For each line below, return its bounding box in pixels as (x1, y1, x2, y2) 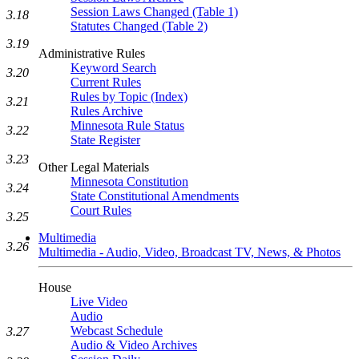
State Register (71, 133, 140, 147)
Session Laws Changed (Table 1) (71, 5, 238, 18)
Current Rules (71, 75, 141, 89)
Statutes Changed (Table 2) (71, 19, 208, 33)
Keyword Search (71, 61, 156, 75)
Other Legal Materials (38, 160, 149, 174)
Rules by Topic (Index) (71, 90, 188, 103)
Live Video (71, 295, 127, 309)
